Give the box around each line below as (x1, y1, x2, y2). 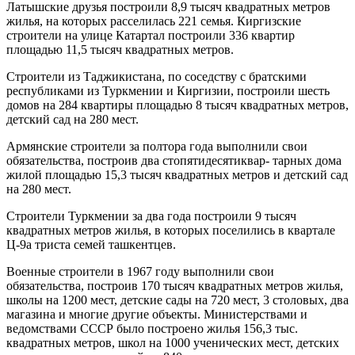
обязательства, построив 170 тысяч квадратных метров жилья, (6, 278, 343, 292)
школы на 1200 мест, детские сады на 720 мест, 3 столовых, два (6, 292, 349, 307)
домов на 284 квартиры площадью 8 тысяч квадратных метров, (6, 97, 349, 112)
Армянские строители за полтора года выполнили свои (6, 139, 307, 153)
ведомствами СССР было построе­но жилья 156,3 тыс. (6, 321, 298, 335)
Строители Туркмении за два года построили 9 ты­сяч (6, 208, 296, 223)
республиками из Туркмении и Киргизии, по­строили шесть (6, 83, 330, 97)
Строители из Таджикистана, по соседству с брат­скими (6, 69, 307, 83)
